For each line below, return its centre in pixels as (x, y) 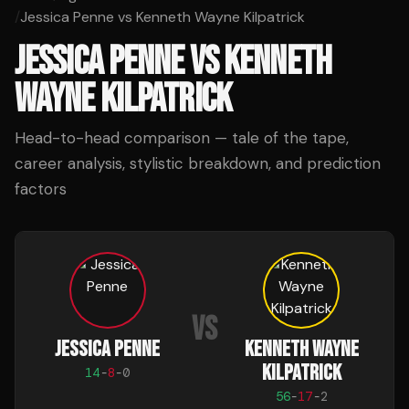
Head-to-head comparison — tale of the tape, (182, 138)
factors (41, 189)
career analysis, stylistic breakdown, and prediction (198, 163)
